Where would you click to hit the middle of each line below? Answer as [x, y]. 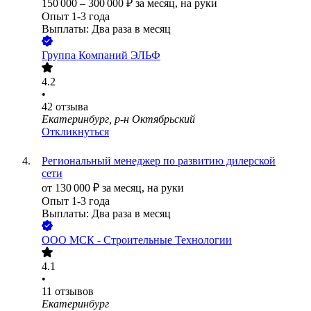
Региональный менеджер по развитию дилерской [159, 161]
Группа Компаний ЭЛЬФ [101, 56]
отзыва [72, 107]
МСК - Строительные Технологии [151, 240]
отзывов [74, 292]
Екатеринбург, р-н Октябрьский [118, 119]
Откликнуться [75, 132]
